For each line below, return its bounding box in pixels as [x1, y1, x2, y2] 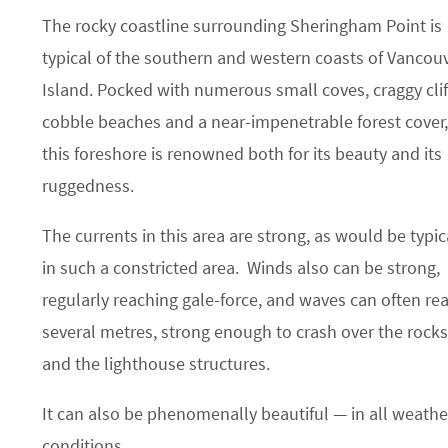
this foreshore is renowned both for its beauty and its [42, 142, 442, 165]
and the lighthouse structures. [42, 352, 270, 375]
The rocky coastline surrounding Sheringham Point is [42, 14, 442, 37]
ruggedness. [42, 174, 134, 197]
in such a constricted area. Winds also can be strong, [42, 256, 440, 279]
